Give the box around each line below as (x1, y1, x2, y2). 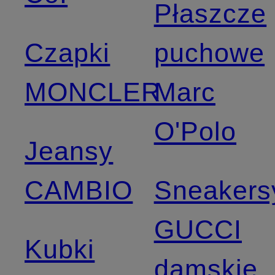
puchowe (153, 37, 265, 68)
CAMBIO (25, 175, 133, 205)
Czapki (25, 37, 110, 68)
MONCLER (25, 77, 161, 107)
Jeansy (25, 136, 114, 166)
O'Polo (153, 116, 237, 146)
